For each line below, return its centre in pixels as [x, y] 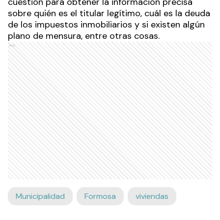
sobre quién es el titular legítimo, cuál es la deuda [109, 14]
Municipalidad [40, 196]
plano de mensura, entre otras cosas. [84, 36]
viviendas [152, 196]
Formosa [100, 196]
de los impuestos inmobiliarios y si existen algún [106, 25]
